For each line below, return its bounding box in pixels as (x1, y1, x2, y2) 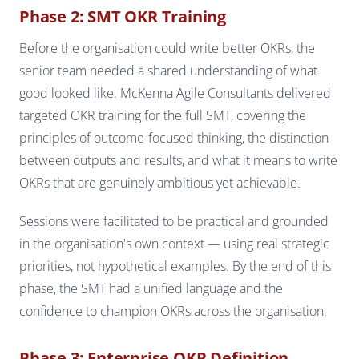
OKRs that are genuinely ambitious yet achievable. (19, 173, 301, 192)
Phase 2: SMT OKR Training (19, 5, 226, 27)
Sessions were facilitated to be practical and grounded (19, 212, 329, 230)
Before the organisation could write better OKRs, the (19, 38, 315, 57)
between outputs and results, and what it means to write (19, 151, 337, 169)
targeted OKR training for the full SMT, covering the (19, 106, 306, 124)
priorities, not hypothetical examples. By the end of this (19, 256, 331, 275)
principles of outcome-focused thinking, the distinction (19, 128, 329, 147)
